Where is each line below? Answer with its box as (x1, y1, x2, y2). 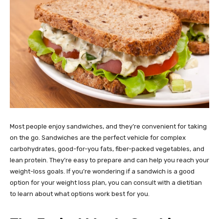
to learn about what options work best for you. (10, 190, 150, 198)
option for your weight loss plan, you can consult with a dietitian (10, 179, 202, 187)
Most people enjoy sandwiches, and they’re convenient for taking (10, 123, 207, 131)
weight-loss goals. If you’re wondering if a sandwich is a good (10, 168, 195, 175)
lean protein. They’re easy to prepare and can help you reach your (10, 156, 209, 164)
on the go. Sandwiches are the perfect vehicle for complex (10, 134, 186, 142)
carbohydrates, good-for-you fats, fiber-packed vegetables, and (10, 145, 204, 153)
